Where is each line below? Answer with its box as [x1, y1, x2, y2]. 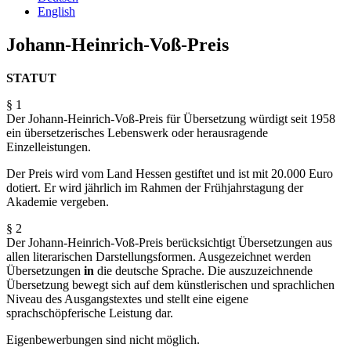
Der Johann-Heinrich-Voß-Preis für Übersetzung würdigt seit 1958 [6, 111, 335, 125]
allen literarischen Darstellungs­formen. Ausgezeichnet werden [6, 249, 311, 263]
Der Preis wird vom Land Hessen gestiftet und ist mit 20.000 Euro [6, 166, 333, 180]
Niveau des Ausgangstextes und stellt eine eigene [6, 291, 248, 306]
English [38, 5, 75, 18]
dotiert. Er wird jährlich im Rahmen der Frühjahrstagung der [6, 180, 303, 194]
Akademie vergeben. [6, 194, 109, 208]
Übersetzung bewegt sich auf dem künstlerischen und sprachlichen [6, 277, 335, 291]
